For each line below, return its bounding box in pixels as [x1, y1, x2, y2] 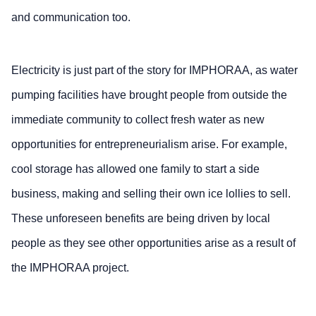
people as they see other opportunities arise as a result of [11, 236, 296, 249]
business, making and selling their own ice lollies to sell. [11, 187, 291, 200]
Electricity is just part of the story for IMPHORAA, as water [11, 63, 298, 76]
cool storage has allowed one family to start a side [11, 162, 260, 175]
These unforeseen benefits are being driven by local [11, 212, 270, 224]
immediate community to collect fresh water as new [11, 113, 265, 126]
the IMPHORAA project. [11, 261, 129, 274]
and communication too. [11, 11, 130, 23]
